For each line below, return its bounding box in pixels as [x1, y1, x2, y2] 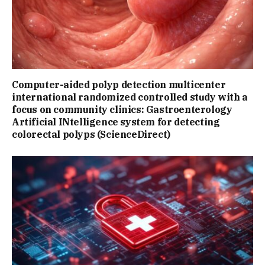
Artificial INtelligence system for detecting [12, 116, 220, 128]
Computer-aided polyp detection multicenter [12, 79, 226, 91]
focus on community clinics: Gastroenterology [12, 104, 232, 116]
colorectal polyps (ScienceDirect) [12, 128, 170, 141]
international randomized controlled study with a [12, 91, 248, 104]
